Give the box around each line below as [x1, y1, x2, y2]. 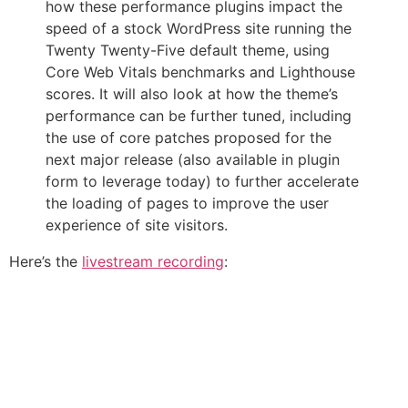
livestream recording [82, 252, 224, 270]
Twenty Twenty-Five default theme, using [46, 41, 330, 59]
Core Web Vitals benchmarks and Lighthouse [46, 63, 355, 81]
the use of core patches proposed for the [46, 128, 331, 147]
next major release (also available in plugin [46, 150, 340, 168]
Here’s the [9, 252, 82, 270]
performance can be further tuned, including [46, 107, 352, 125]
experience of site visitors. [46, 216, 228, 234]
